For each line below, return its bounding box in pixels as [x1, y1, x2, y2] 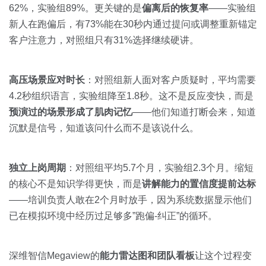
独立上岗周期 [9, 163, 66, 173]
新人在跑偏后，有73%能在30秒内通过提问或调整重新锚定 [9, 19, 257, 29]
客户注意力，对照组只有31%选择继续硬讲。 [9, 35, 199, 45]
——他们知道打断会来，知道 [132, 107, 256, 117]
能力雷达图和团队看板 [100, 251, 195, 261]
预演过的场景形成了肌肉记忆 [9, 107, 132, 117]
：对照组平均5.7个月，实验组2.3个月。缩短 [66, 163, 254, 173]
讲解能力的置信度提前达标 [142, 179, 256, 189]
